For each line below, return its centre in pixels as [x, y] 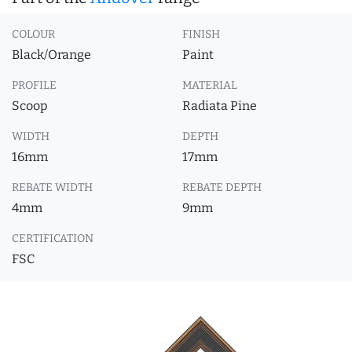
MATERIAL [210, 85]
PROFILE [34, 85]
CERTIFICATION [53, 238]
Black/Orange [51, 55]
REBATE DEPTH [222, 187]
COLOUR [33, 34]
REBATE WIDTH [52, 187]
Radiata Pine [220, 106]
